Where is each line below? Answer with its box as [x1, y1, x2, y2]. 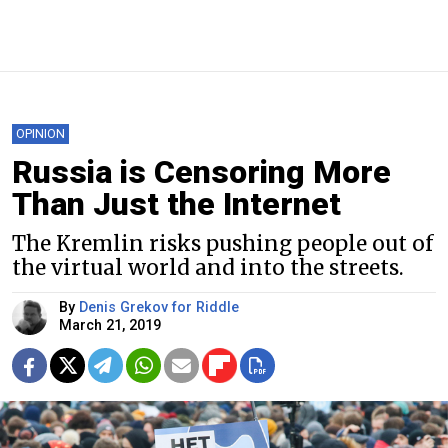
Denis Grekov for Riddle [79, 298, 239, 316]
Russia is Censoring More [12, 152, 391, 191]
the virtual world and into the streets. [12, 254, 404, 281]
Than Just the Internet [12, 184, 341, 223]
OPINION [16, 125, 65, 141]
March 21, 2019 [59, 316, 161, 334]
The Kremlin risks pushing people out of [12, 230, 433, 257]
